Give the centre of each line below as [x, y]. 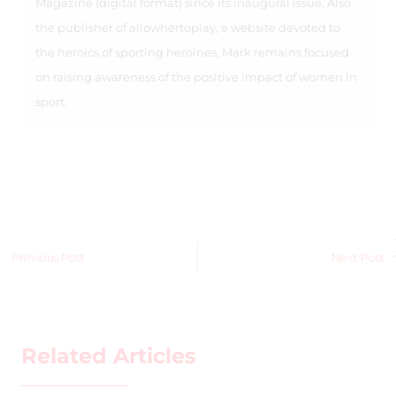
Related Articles [109, 356]
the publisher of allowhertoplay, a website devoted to [188, 28]
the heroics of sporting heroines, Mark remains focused [192, 53]
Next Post [358, 258]
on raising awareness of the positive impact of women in [196, 78]
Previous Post [48, 258]
